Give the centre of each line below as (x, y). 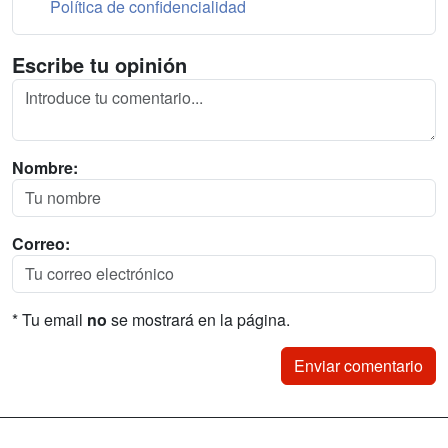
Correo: (41, 243)
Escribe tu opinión (99, 64)
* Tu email (49, 319)
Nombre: (45, 167)
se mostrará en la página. (198, 319)
